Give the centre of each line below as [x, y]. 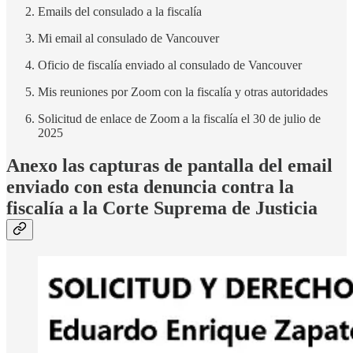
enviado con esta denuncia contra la [150, 187]
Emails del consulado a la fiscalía [120, 11]
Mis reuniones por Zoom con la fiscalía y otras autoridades [183, 91]
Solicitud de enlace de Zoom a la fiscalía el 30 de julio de [179, 118]
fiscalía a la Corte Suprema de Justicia [162, 208]
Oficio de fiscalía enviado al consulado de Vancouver [170, 65]
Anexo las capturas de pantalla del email [169, 166]
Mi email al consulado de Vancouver [128, 38]
